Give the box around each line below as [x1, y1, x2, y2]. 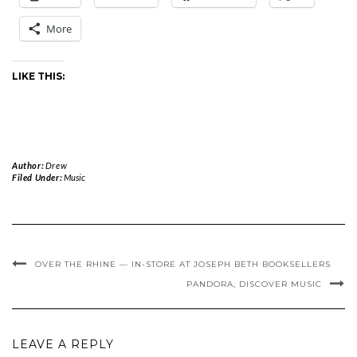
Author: [12, 160, 45, 171]
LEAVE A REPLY [12, 337, 114, 351]
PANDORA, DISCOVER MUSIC [186, 279, 322, 289]
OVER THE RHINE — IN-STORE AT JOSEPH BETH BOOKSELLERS [35, 259, 331, 269]
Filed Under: [12, 172, 64, 182]
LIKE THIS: [12, 70, 65, 82]
